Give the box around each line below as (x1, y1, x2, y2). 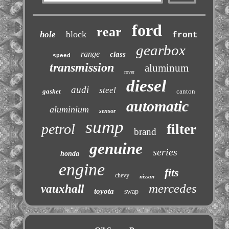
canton (176, 87, 196, 96)
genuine (89, 140, 143, 158)
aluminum (144, 62, 189, 75)
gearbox (135, 42, 186, 59)
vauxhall (41, 182, 84, 196)
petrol (41, 121, 76, 138)
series (153, 146, 178, 158)
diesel (126, 77, 167, 96)
